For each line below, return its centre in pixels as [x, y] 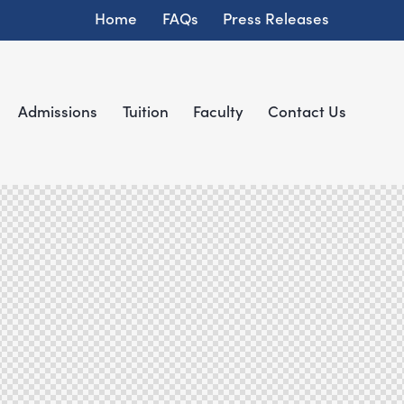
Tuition [145, 111]
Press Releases [275, 18]
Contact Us [307, 111]
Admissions [58, 111]
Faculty [218, 111]
